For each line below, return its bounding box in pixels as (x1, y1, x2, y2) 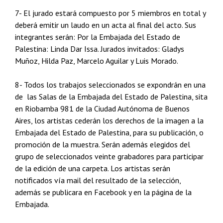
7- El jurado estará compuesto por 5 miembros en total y (15, 8, 206, 18)
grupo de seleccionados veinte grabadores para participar (15, 151, 204, 161)
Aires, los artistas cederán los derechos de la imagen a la (15, 115, 204, 125)
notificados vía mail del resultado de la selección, (15, 175, 181, 185)
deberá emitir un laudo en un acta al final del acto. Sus (15, 20, 196, 30)
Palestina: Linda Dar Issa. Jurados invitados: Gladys (15, 44, 184, 54)
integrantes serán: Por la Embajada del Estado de (15, 32, 180, 42)
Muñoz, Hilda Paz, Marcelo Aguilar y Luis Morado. (15, 56, 178, 66)
